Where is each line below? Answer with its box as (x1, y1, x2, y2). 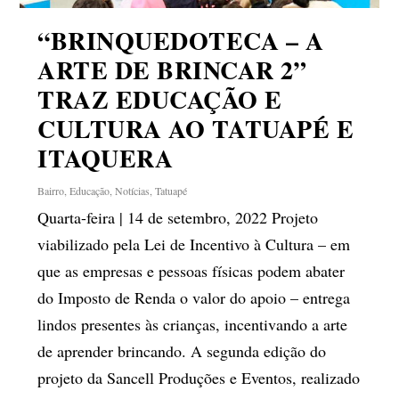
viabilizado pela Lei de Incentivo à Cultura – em (37, 232, 351, 255)
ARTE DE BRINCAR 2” (37, 51, 307, 88)
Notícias (115, 183, 151, 198)
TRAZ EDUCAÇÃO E (37, 80, 282, 118)
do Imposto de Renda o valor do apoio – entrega (37, 286, 351, 308)
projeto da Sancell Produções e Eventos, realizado (37, 366, 361, 388)
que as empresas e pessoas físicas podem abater (37, 259, 346, 281)
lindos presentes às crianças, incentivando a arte (37, 313, 348, 335)
